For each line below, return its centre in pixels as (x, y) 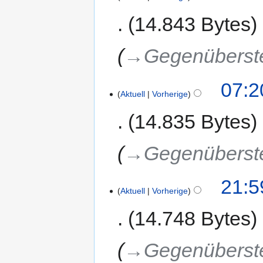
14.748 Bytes (193, 219)
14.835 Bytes (193, 121)
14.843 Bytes (193, 24)
